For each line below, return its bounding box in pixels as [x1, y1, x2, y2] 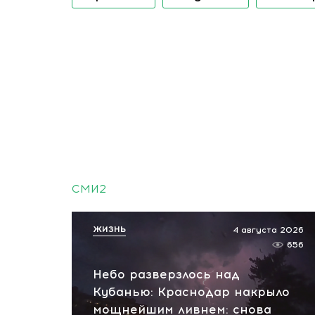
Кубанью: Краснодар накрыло [93, 285, 290, 299]
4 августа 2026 [233, 225, 304, 235]
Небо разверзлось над [93, 267, 240, 281]
